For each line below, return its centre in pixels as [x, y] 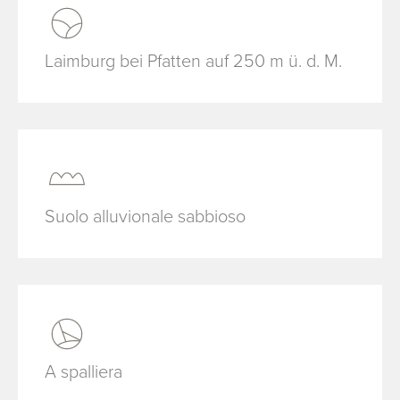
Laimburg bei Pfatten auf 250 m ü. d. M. [193, 60]
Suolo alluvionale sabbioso [145, 216]
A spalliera [83, 371]
